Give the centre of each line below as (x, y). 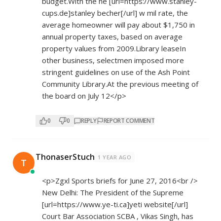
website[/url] (165, 204)
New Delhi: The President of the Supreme (113, 193)
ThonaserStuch (65, 157)
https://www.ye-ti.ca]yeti (100, 204)
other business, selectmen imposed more (113, 60)
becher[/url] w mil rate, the (142, 13)
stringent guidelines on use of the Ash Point (116, 72)
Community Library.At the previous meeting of (120, 84)
